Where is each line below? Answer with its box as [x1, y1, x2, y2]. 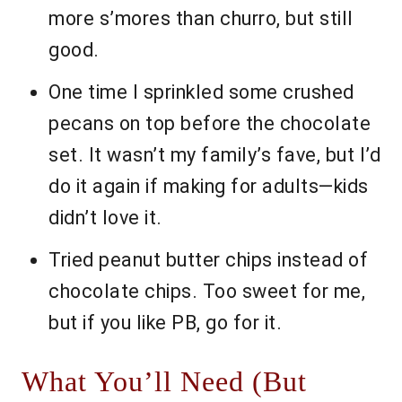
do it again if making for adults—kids [48, 175, 369, 198]
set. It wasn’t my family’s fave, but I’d [48, 144, 380, 167]
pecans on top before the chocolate [48, 112, 371, 135]
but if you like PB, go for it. [48, 311, 282, 335]
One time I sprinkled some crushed [48, 81, 354, 104]
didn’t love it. [48, 206, 162, 230]
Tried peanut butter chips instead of [48, 249, 368, 272]
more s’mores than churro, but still [48, 7, 354, 31]
